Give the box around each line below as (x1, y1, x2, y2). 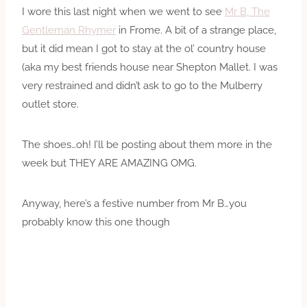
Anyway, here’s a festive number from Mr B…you (22, 197, 247, 210)
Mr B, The (225, 5, 270, 18)
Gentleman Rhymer (22, 23, 116, 36)
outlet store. (22, 97, 79, 110)
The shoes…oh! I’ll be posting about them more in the (22, 138, 272, 151)
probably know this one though (22, 215, 170, 228)
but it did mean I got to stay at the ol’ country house (22, 42, 266, 55)
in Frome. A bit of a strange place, (116, 23, 276, 36)
